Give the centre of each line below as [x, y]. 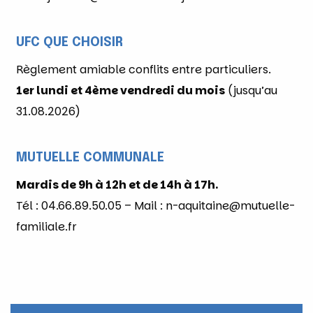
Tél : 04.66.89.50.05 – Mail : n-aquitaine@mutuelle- [155, 205]
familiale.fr [46, 226]
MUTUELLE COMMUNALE [90, 158]
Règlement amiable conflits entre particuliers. [144, 69]
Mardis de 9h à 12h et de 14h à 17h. [117, 184]
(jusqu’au [251, 90]
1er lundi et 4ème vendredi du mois [121, 90]
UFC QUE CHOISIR [70, 42]
